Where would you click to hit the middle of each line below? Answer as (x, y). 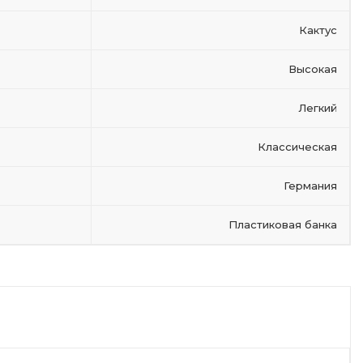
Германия (310, 186)
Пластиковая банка (283, 224)
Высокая (313, 69)
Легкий (318, 108)
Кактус (318, 30)
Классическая (297, 147)
